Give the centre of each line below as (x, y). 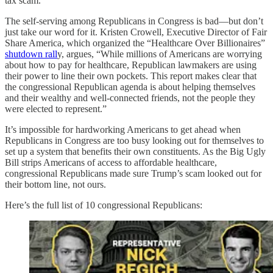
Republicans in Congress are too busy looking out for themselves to (134, 140)
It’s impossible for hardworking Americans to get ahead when (123, 129)
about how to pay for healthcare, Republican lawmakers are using (131, 65)
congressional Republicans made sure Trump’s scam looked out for (133, 173)
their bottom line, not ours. (55, 184)
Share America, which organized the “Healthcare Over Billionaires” (135, 43)
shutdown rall (31, 54)
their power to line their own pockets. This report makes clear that (131, 76)
